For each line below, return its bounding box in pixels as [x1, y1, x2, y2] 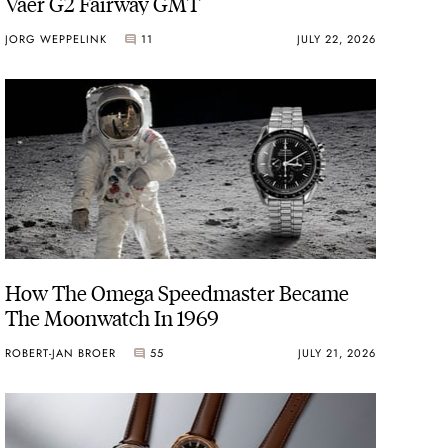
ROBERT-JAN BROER [5, 345, 117, 362]
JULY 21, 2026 [297, 345, 376, 362]
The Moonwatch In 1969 [5, 301, 220, 331]
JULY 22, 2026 [296, 31, 376, 47]
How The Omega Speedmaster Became [5, 276, 350, 306]
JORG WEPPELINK [5, 31, 108, 47]
